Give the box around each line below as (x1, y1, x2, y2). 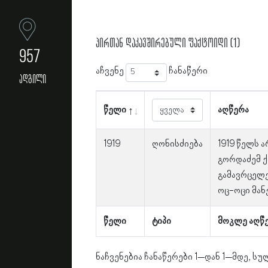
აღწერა (218, 105, 249, 115)
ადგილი (19, 72, 46, 87)
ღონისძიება (152, 139, 203, 150)
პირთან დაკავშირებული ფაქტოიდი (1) (96, 35, 240, 51)
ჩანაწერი (167, 66, 208, 77)
